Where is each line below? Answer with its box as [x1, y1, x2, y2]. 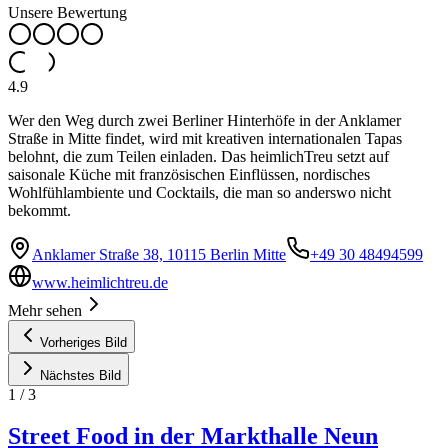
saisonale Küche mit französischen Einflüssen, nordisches [8, 165, 370, 183]
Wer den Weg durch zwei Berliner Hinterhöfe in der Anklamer [8, 111, 401, 129]
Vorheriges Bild [40, 334, 127, 350]
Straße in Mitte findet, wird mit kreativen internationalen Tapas [8, 129, 402, 147]
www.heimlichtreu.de [32, 273, 168, 291]
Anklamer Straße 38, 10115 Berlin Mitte [32, 245, 286, 263]
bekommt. [8, 201, 71, 219]
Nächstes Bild [40, 367, 121, 383]
